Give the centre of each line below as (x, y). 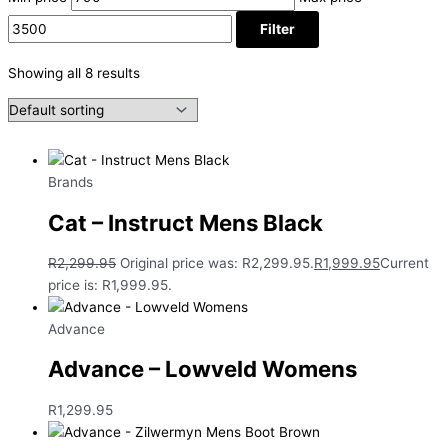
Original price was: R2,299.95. (217, 262)
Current (404, 262)
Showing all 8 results (74, 73)
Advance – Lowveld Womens (202, 369)
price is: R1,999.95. (110, 284)
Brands (70, 182)
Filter (277, 29)
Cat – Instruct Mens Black (185, 222)
